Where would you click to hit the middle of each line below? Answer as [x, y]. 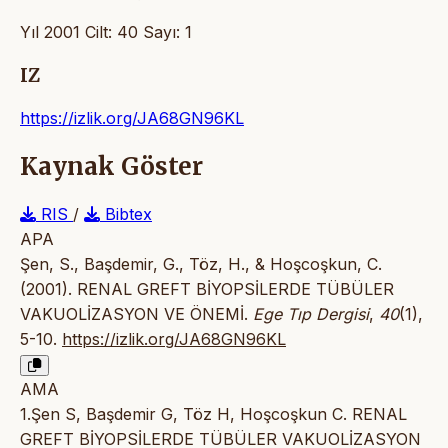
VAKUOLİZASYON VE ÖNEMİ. [136, 314]
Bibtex [126, 214]
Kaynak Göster [111, 167]
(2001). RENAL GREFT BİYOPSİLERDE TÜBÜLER [207, 289]
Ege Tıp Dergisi [311, 314]
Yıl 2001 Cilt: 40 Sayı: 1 [106, 32]
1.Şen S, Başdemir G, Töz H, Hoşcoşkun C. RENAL [213, 414]
